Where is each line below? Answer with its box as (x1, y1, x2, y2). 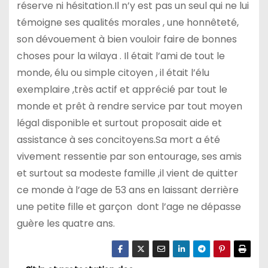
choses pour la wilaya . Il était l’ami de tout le (16, 48, 225, 63)
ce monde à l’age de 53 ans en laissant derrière (16, 182, 239, 197)
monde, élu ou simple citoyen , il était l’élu (16, 65, 209, 80)
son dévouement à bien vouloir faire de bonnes (16, 32, 237, 46)
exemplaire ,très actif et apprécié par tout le (16, 82, 227, 96)
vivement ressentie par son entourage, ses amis (16, 149, 242, 163)
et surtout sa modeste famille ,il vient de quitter (16, 166, 240, 180)
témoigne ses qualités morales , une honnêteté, (16, 15, 239, 29)
